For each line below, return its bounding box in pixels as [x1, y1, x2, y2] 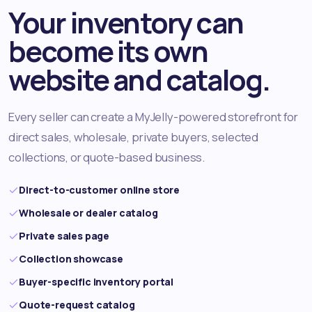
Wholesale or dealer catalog [19, 206, 158, 220]
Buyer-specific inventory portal [19, 275, 174, 289]
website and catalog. [8, 61, 270, 100]
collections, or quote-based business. [8, 149, 205, 166]
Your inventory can [8, 3, 243, 42]
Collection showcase [19, 252, 123, 266]
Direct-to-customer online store [19, 183, 180, 197]
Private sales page [19, 229, 110, 243]
